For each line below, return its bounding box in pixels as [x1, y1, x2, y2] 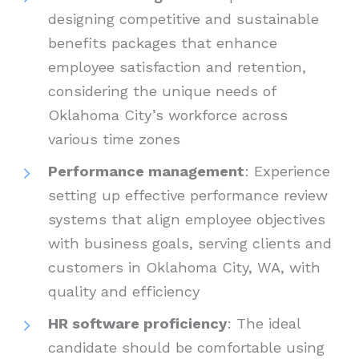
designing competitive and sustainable [48, 10, 319, 28]
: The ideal [227, 315, 301, 333]
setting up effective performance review [48, 187, 328, 204]
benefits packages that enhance [48, 34, 277, 52]
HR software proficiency [48, 315, 227, 333]
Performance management [48, 163, 244, 180]
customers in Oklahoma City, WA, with [48, 259, 321, 276]
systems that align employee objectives [48, 211, 325, 228]
